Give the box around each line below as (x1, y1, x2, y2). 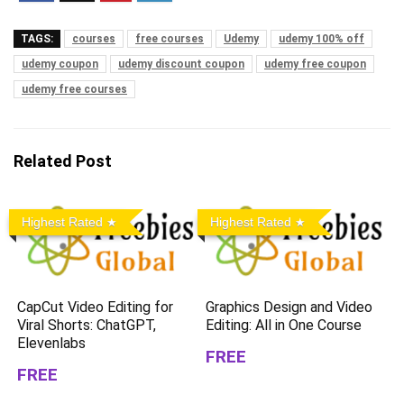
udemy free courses (22, 83, 127, 96)
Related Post (14, 151, 112, 170)
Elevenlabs (17, 334, 87, 352)
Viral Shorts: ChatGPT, (17, 316, 157, 334)
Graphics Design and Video (206, 298, 373, 316)
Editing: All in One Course (206, 316, 363, 334)
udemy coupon (22, 58, 98, 70)
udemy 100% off (279, 32, 364, 45)
